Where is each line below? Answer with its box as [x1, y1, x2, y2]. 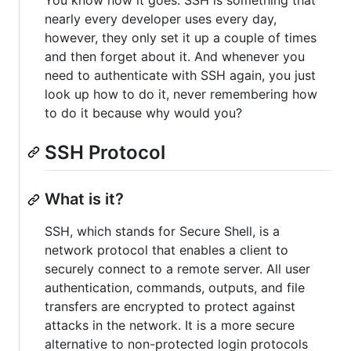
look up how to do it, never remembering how [45, 86, 317, 103]
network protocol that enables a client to [45, 242, 288, 259]
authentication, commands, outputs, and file [45, 280, 305, 296]
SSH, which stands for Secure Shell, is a [45, 223, 280, 240]
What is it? [45, 190, 124, 209]
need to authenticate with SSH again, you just [45, 67, 316, 84]
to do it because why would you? [45, 105, 242, 121]
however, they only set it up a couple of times [45, 30, 317, 46]
